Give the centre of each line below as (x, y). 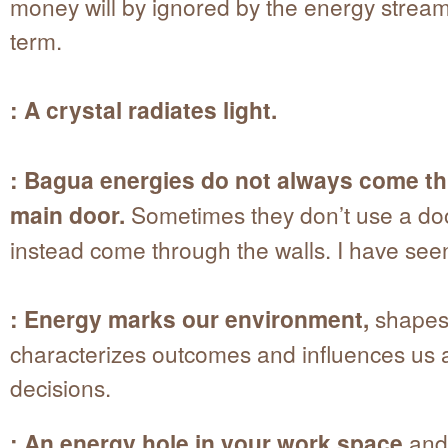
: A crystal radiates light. (143, 110)
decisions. (60, 387)
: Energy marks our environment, (189, 319)
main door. (67, 215)
